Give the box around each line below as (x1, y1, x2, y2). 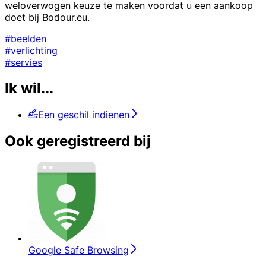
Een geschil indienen (38, 109, 129, 121)
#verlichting (5, 44, 58, 56)
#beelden (5, 32, 46, 45)
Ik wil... (5, 80, 53, 97)
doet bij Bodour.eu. (5, 11, 90, 23)
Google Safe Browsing (28, 244, 129, 256)
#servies (5, 56, 42, 68)
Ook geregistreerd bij (5, 132, 151, 150)
